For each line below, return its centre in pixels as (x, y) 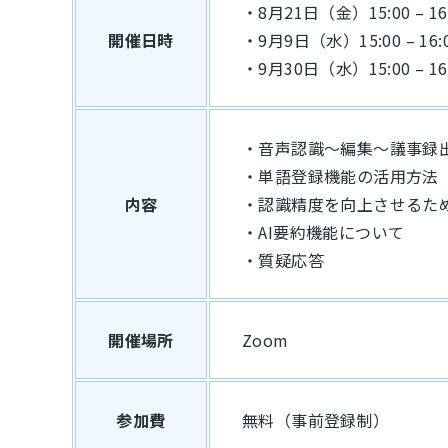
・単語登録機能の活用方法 (340, 176)
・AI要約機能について (323, 232)
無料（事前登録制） (316, 420)
